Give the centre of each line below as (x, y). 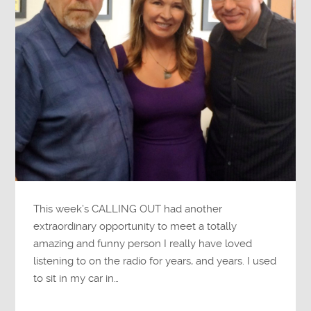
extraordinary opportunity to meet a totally (135, 226)
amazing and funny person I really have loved (143, 243)
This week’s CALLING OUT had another (128, 209)
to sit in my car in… (76, 278)
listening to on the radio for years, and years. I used (155, 261)
